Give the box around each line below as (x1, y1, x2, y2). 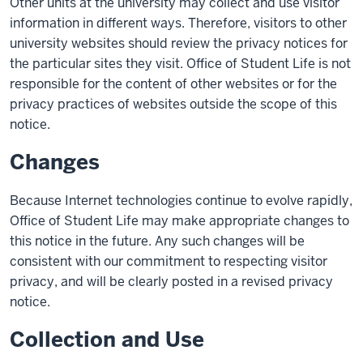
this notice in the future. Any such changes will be (10, 233, 305, 250)
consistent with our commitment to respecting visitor (10, 253, 327, 270)
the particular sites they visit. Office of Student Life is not (10, 55, 351, 72)
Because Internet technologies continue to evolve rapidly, (10, 192, 352, 209)
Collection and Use (10, 326, 204, 353)
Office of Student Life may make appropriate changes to (10, 212, 349, 229)
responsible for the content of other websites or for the (10, 75, 337, 92)
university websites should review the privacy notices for (10, 35, 348, 52)
